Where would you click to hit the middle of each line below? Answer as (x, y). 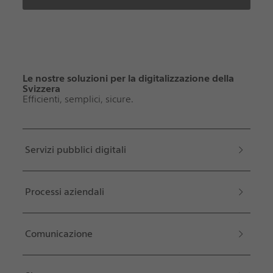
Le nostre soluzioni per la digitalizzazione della (128, 78)
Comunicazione (58, 233)
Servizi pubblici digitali (75, 149)
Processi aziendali (64, 191)
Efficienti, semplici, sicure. (78, 99)
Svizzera (41, 88)
